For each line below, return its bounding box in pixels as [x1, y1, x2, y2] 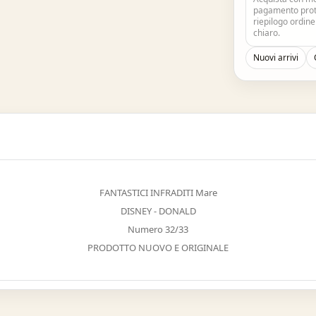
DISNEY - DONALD [120, 205, 196, 217]
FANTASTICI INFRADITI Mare [99, 186, 217, 199]
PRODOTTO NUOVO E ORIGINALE [87, 241, 229, 254]
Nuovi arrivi [253, 51, 299, 63]
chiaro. [253, 27, 281, 39]
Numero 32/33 [128, 223, 188, 236]
